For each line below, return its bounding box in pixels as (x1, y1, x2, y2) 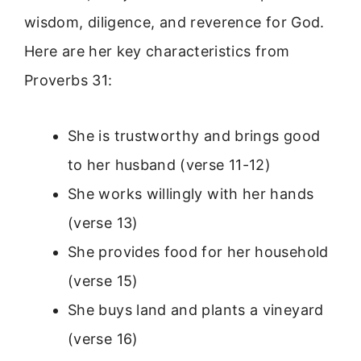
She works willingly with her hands (68, 185, 314, 202)
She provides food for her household (68, 243, 329, 260)
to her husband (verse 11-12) (68, 156, 272, 173)
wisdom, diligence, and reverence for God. (24, 14, 325, 31)
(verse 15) (68, 272, 139, 289)
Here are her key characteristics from (24, 43, 290, 60)
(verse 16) (68, 330, 139, 347)
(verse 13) (68, 214, 139, 231)
